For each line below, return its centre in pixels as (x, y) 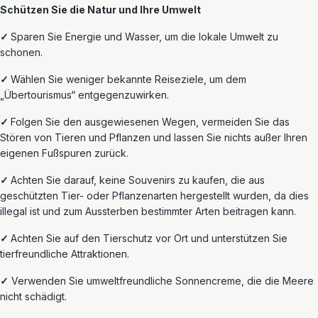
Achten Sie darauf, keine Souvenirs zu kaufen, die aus (138, 180)
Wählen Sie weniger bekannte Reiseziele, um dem (128, 79)
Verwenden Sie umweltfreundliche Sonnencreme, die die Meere (161, 281)
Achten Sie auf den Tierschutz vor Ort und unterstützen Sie (149, 238)
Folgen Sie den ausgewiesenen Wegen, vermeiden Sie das (150, 122)
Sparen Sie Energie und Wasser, (88, 37)
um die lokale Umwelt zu (221, 37)
